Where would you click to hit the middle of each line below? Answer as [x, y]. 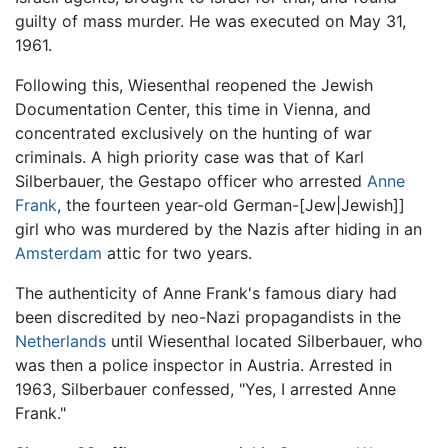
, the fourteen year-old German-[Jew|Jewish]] [231, 204]
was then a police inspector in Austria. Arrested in [203, 364]
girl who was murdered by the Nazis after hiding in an [218, 228]
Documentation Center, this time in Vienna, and [193, 108]
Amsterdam [58, 252]
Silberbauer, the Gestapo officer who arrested [191, 180]
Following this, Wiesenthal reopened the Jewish [194, 84]
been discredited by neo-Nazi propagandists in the [208, 316]
